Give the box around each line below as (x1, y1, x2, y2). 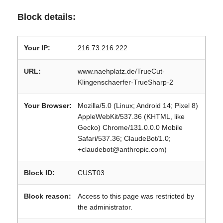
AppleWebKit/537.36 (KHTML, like (78, 112, 185, 120)
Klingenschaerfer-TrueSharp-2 (78, 78, 173, 86)
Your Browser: (24, 102, 72, 110)
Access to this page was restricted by (78, 192, 194, 200)
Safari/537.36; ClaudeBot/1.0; (78, 134, 171, 142)
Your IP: (24, 44, 50, 52)
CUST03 (78, 169, 105, 177)
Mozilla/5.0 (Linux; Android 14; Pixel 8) (78, 102, 198, 110)
